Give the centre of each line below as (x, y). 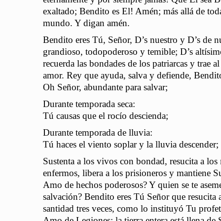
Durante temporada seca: (89, 104)
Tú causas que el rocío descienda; (106, 116)
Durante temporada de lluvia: (98, 133)
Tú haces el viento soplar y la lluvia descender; (131, 145)
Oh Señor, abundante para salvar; (105, 87)
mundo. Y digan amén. (86, 23)
